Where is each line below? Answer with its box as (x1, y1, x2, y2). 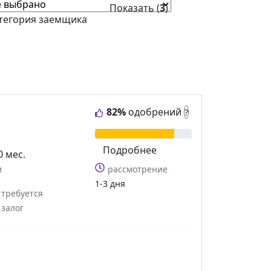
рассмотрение (107, 163, 168, 175)
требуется (1, 187, 44, 199)
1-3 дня (94, 177, 125, 189)
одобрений (125, 105, 184, 119)
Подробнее (102, 143, 157, 157)
